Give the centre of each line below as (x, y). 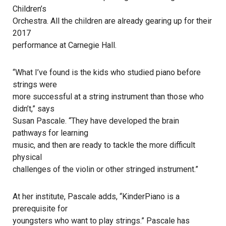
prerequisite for (40, 209)
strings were (35, 84)
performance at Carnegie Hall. (65, 45)
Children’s (30, 9)
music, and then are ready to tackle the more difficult (104, 145)
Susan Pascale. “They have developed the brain (96, 121)
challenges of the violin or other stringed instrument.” (105, 169)
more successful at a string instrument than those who (108, 97)
